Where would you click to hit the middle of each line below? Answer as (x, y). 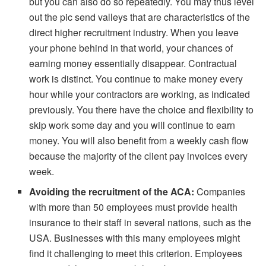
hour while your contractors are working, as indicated (140, 94)
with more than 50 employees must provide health (134, 207)
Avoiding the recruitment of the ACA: (112, 191)
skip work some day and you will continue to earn (132, 125)
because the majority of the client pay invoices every (139, 156)
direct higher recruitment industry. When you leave (134, 32)
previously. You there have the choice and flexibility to (142, 109)
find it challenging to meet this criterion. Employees (136, 253)
